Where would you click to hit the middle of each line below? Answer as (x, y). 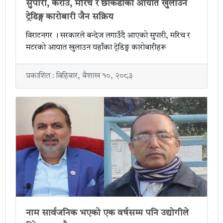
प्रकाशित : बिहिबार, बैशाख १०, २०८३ (79, 76)
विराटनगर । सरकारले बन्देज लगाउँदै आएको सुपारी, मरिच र (108, 36)
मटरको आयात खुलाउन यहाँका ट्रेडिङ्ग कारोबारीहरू (96, 48)
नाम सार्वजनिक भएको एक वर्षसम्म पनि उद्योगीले (107, 213)
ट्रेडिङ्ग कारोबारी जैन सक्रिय (70, 17)
